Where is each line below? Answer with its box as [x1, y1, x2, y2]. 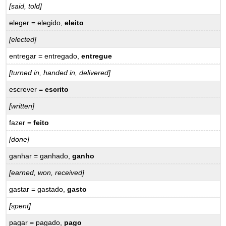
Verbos [35, 56, 58, 65]
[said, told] [9, 2, 42, 11]
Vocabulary [21, 2, 57, 11]
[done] [9, 135, 30, 144]
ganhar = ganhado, [9, 151, 73, 160]
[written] [9, 102, 35, 110]
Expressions [35, 68, 75, 77]
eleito [65, 18, 84, 27]
